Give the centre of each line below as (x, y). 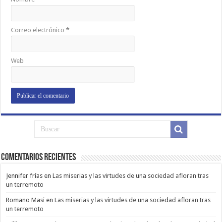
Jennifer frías (25, 176)
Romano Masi (26, 200)
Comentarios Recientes (39, 158)
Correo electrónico (39, 30)
